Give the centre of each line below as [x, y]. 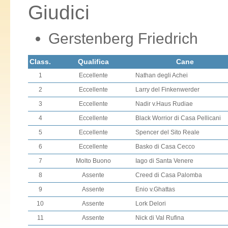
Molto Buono [93, 161]
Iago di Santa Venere [164, 161]
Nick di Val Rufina [160, 218]
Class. [40, 62]
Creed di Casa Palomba [169, 175]
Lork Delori [151, 204]
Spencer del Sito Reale [167, 132]
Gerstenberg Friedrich [123, 38]
